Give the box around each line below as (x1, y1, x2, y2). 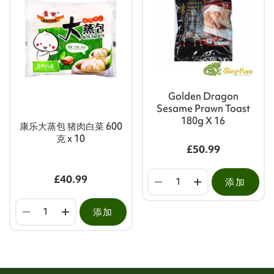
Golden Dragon (168, 89, 239, 103)
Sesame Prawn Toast (156, 102, 250, 116)
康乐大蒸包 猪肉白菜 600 (19, 119, 122, 133)
